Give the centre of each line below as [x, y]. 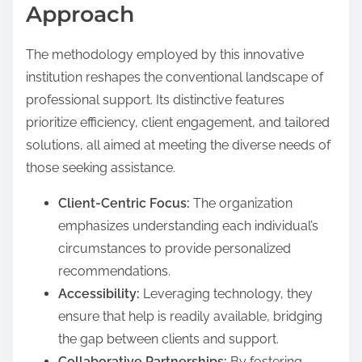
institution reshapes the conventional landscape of [175, 78]
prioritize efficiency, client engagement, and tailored [178, 123]
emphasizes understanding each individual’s [188, 226]
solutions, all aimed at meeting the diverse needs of [178, 145]
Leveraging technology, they [226, 294]
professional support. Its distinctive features [155, 100]
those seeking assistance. [101, 168]
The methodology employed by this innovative [165, 55]
